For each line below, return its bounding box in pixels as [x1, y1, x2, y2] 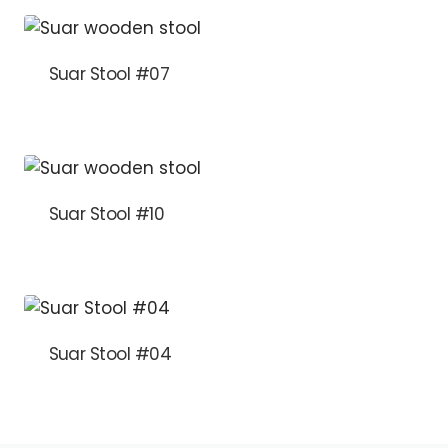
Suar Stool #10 [48, 202, 165, 227]
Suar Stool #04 [48, 342, 172, 367]
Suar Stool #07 [48, 62, 170, 87]
